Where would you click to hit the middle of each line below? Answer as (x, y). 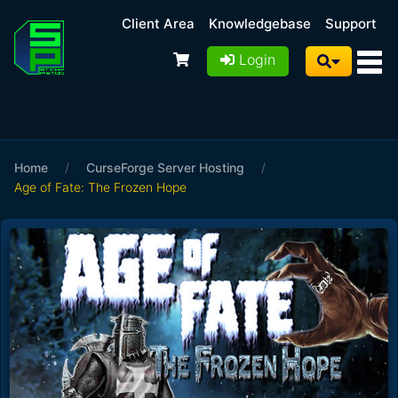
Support (351, 24)
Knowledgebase (260, 24)
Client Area (158, 24)
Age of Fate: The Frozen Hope (100, 187)
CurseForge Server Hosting (165, 167)
